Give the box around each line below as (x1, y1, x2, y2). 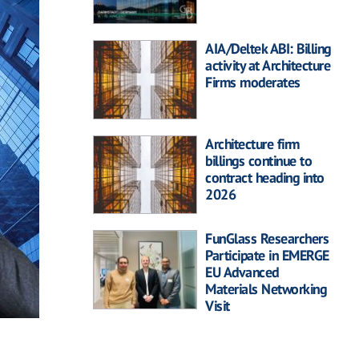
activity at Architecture (205, 56, 330, 75)
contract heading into (205, 167, 325, 187)
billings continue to (205, 151, 312, 170)
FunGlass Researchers (205, 229, 329, 248)
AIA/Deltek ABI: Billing (205, 39, 331, 58)
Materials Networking (205, 280, 326, 299)
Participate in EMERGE (205, 246, 329, 265)
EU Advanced (205, 263, 279, 282)
